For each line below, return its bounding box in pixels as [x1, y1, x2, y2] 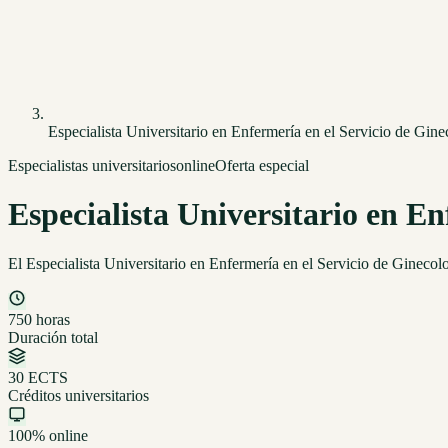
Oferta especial [215, 157, 309, 174]
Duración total [8, 328, 98, 346]
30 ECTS [8, 368, 68, 386]
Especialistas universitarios [8, 157, 176, 174]
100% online [8, 426, 88, 444]
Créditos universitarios [8, 386, 149, 404]
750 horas [8, 310, 70, 328]
